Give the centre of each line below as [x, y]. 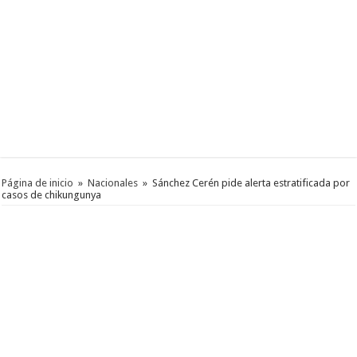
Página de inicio [38, 183]
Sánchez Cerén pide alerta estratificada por [251, 183]
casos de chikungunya [52, 195]
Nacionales [113, 183]
